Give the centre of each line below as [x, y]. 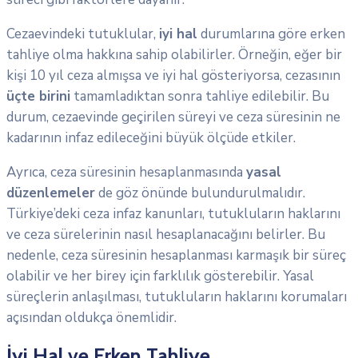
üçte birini [38, 96]
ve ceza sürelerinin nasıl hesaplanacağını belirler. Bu [166, 234]
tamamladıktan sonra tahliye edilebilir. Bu [200, 96]
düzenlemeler [51, 193]
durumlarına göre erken [271, 34]
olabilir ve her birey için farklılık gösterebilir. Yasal [160, 276]
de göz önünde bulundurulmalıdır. [200, 193]
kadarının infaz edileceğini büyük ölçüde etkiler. [151, 137]
